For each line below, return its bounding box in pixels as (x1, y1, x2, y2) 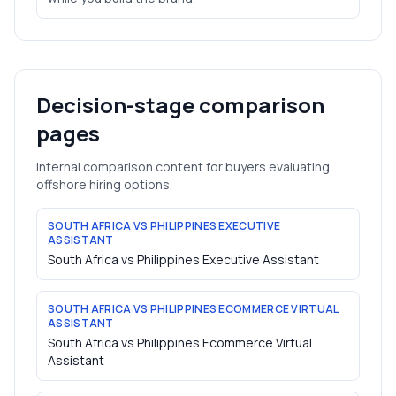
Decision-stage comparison (36, 90, 324, 119)
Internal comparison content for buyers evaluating (36, 158, 330, 175)
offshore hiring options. (36, 176, 172, 193)
